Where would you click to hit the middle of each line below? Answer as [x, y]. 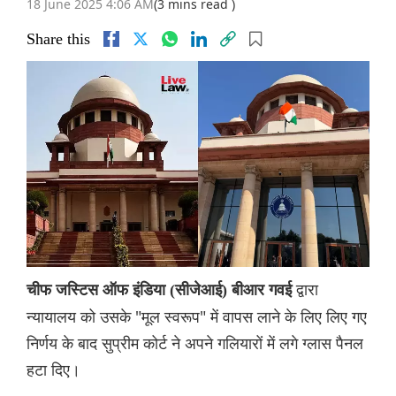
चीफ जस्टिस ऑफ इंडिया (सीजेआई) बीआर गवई [161, 290]
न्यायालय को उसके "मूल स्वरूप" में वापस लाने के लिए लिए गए [197, 317]
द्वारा [307, 289]
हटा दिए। [53, 370]
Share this [58, 39]
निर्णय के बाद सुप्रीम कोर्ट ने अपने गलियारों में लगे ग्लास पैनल [195, 343]
